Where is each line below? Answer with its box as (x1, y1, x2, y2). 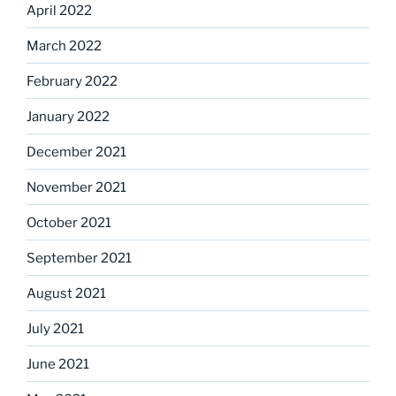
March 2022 (27, 37, 102, 54)
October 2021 (27, 214, 111, 231)
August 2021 (27, 285, 106, 301)
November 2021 (27, 179, 126, 195)
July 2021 (27, 320, 84, 337)
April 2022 (27, 2, 92, 19)
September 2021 (27, 249, 132, 266)
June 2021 (27, 355, 89, 372)
